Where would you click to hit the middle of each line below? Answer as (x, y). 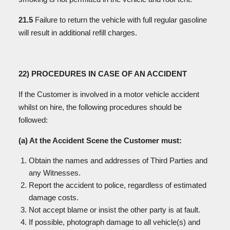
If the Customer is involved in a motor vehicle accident (109, 94)
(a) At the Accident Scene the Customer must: (100, 140)
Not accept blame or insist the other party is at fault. (116, 210)
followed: (34, 120)
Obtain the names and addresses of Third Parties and (118, 160)
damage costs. (55, 197)
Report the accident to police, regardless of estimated (118, 185)
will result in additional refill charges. (79, 33)
